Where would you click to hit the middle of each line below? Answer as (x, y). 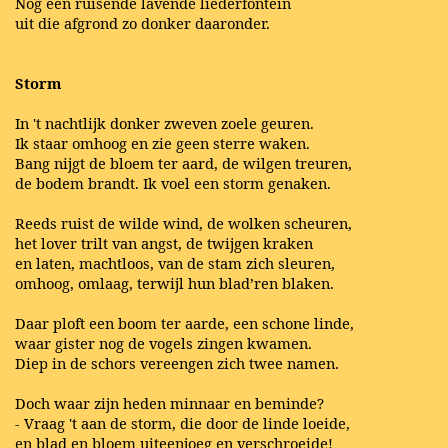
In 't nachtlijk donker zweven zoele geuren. (164, 122)
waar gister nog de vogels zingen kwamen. (163, 342)
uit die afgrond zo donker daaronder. (142, 22)
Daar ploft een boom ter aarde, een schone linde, (184, 322)
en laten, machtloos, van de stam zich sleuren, (175, 262)
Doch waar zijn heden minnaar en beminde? (169, 402)
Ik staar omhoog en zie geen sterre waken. (162, 142)
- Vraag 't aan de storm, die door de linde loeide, (182, 422)
